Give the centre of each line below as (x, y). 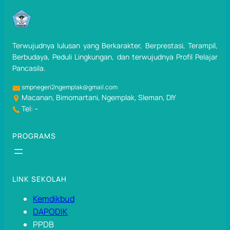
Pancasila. (29, 68)
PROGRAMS (34, 136)
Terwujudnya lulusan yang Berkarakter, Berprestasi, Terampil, (115, 46)
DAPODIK (50, 212)
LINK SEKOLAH (40, 179)
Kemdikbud (54, 199)
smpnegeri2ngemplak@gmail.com (69, 87)
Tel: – (29, 109)
